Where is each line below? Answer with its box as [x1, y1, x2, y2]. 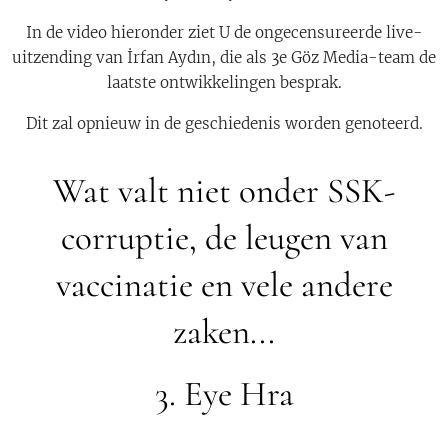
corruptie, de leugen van [60, 217, 388, 259]
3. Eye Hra [154, 373, 294, 415]
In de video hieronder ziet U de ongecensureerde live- [25, 23, 423, 42]
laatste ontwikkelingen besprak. [106, 73, 342, 92]
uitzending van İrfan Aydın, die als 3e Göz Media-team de [12, 48, 436, 67]
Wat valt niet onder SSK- [53, 170, 395, 212]
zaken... [173, 311, 275, 353]
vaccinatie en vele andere [55, 264, 393, 306]
